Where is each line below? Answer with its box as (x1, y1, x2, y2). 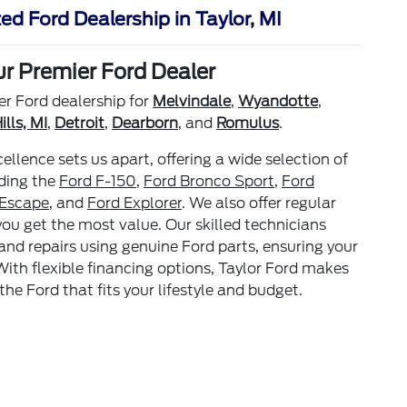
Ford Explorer (87, 194, 182, 212)
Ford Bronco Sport (144, 172, 274, 190)
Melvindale (153, 92, 231, 110)
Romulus (216, 114, 279, 132)
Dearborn (112, 114, 178, 132)
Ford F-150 (59, 172, 136, 190)
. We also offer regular (182, 194, 336, 212)
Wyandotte (238, 92, 318, 110)
